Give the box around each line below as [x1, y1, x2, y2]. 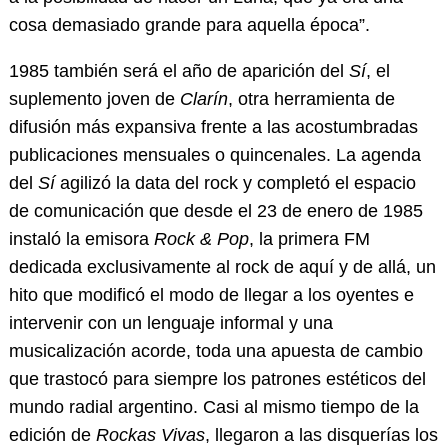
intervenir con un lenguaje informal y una [8, 313, 333, 334]
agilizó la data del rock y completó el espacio [59, 173, 416, 194]
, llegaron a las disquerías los [204, 425, 438, 446]
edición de [8, 425, 91, 446]
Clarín [179, 89, 228, 110]
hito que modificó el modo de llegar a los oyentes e [8, 285, 414, 306]
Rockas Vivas [90, 425, 205, 446]
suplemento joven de [8, 89, 180, 110]
